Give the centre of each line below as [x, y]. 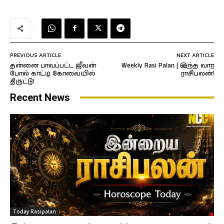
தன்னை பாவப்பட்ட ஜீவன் [53, 65]
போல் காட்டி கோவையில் [53, 73]
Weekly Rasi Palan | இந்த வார [167, 65]
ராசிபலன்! [197, 73]
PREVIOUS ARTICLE [35, 55]
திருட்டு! [22, 81]
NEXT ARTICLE [195, 55]
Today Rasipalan [34, 211]
